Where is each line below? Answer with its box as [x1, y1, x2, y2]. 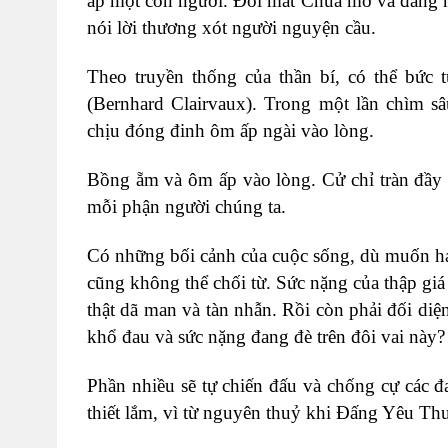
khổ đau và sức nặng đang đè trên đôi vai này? [87, 325, 445, 347]
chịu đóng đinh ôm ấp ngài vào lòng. [87, 119, 374, 141]
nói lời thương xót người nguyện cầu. [87, 16, 376, 38]
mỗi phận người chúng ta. [87, 195, 286, 217]
